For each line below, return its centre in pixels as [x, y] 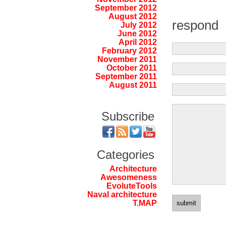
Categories [125, 155]
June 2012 [137, 34]
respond [195, 25]
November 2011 [127, 60]
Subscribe [128, 116]
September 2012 [126, 8]
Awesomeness [128, 177]
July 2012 [138, 25]
